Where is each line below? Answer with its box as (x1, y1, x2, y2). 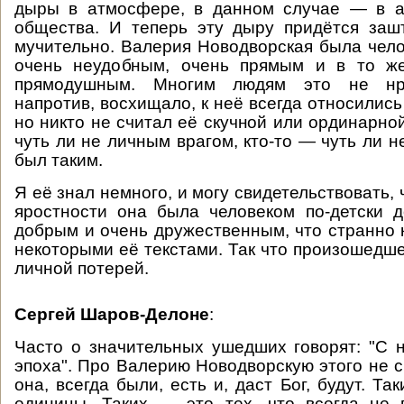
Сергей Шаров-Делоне (14, 305, 209, 324)
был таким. (14, 151, 103, 170)
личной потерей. (14, 259, 149, 278)
